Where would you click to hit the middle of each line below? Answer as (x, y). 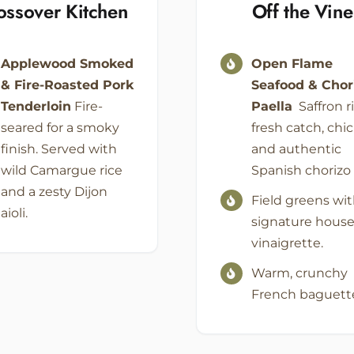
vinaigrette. (287, 243)
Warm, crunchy (299, 273)
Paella (271, 106)
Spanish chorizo (301, 170)
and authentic (296, 149)
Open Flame (292, 63)
